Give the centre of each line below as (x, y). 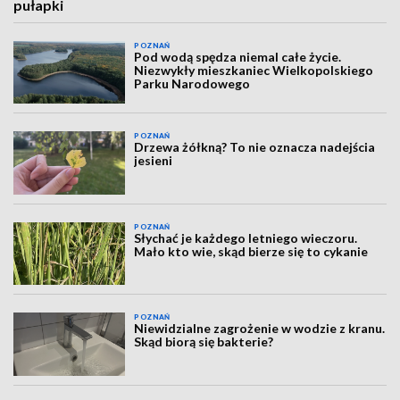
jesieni (154, 161)
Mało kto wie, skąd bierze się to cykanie (251, 251)
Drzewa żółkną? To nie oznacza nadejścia (255, 147)
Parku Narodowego (192, 83)
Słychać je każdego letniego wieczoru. (246, 237)
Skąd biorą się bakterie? (204, 342)
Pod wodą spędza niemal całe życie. (238, 57)
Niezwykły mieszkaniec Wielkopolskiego (254, 70)
